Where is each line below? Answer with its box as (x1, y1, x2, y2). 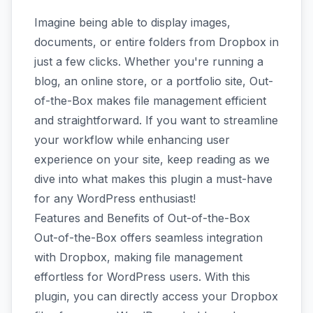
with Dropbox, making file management (34, 250, 242, 264)
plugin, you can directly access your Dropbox (34, 289, 278, 303)
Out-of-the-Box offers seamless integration (34, 231, 263, 245)
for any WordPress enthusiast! (34, 191, 196, 205)
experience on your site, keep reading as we (34, 152, 270, 166)
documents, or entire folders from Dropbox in (34, 35, 279, 49)
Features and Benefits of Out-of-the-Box (34, 211, 250, 225)
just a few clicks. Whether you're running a (34, 54, 263, 68)
